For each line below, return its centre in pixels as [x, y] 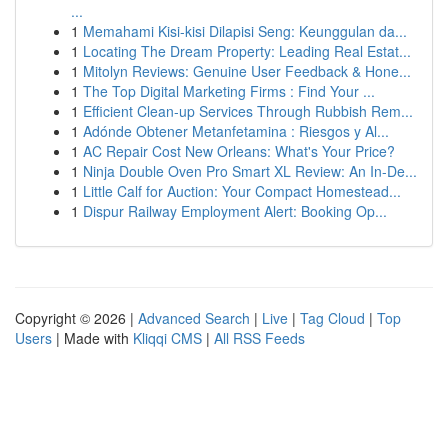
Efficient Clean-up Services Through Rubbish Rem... [248, 111]
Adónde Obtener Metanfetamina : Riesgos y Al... [236, 131]
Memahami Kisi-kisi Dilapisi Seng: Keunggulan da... [245, 31]
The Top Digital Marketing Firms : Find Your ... [229, 91]
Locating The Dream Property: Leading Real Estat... [247, 51]
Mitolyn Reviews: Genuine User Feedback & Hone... [247, 71]
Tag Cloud [332, 318]
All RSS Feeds [259, 338]
